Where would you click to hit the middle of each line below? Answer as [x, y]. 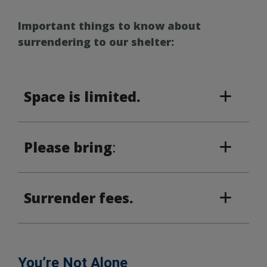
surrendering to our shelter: [96, 41]
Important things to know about [109, 25]
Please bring [68, 147]
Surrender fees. [79, 198]
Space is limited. [82, 96]
